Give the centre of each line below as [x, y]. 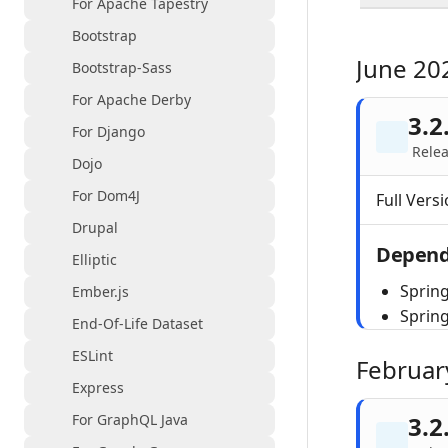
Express [98, 387]
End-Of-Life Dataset [137, 323]
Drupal [95, 227]
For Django [108, 131]
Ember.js [100, 291]
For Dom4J [106, 195]
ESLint [92, 355]
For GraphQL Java [130, 419]
